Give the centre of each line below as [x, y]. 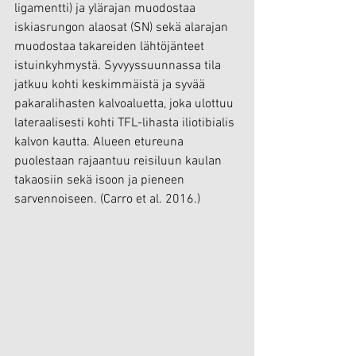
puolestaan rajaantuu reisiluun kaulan [120, 161]
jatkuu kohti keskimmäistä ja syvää [111, 85]
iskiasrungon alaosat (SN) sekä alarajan [123, 28]
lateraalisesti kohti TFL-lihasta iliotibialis [126, 123]
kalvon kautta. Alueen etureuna [101, 142]
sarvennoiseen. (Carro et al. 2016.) [107, 199]
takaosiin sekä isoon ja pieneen [101, 180]
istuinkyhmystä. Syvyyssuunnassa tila [119, 66]
